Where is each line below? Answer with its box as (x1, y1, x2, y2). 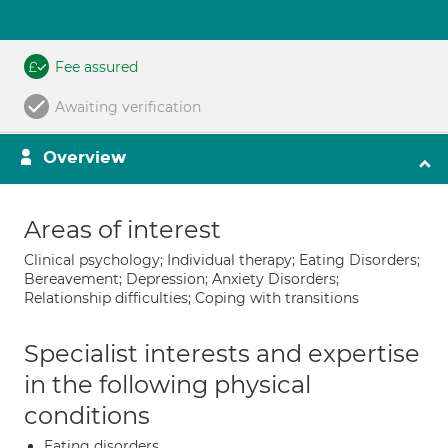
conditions (24, 401, 150, 430)
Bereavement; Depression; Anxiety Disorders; (24, 270, 339, 288)
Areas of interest (24, 215, 221, 244)
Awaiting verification (55, 98, 201, 116)
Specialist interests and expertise (24, 339, 420, 368)
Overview (43, 147, 126, 168)
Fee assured (55, 58, 138, 76)
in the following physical (24, 370, 311, 399)
